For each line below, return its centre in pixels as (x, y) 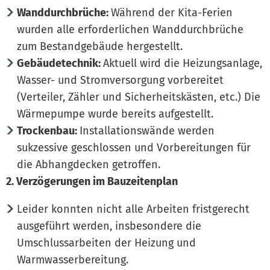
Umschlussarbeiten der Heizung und (106, 243)
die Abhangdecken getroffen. (89, 164)
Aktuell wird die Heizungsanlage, (182, 63)
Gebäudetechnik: (60, 63)
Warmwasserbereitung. (73, 259)
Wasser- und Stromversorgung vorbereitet (120, 80)
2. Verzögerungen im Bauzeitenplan (92, 181)
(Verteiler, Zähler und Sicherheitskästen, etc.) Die (139, 97)
